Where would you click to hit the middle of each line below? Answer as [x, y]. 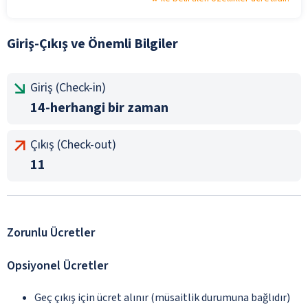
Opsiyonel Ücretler [57, 265]
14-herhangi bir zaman [99, 108]
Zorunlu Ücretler [51, 232]
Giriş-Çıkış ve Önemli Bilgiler [92, 44]
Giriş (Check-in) [68, 87]
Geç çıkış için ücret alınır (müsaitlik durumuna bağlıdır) [162, 297]
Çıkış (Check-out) [73, 144]
